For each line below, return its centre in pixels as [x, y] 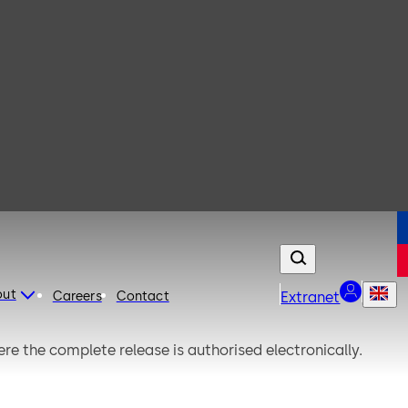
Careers [77, 296]
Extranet [311, 297]
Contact [143, 296]
